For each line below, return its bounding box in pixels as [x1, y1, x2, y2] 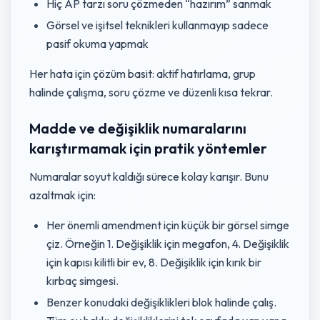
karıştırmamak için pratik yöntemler [29, 139, 267, 157]
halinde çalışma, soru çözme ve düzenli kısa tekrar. [29, 85, 273, 99]
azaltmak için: [29, 188, 96, 202]
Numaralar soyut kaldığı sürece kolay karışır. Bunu [29, 169, 269, 184]
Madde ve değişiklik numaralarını [29, 119, 246, 137]
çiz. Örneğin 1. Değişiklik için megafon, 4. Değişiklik [46, 236, 289, 251]
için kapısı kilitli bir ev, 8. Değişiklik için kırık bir [46, 255, 261, 269]
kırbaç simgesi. [46, 274, 119, 288]
